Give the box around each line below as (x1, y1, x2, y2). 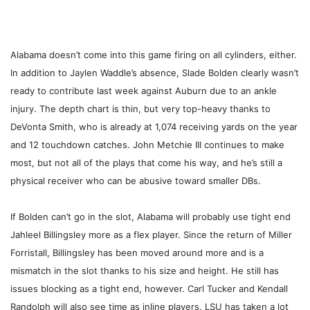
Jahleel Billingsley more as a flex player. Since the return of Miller (10, 229, 292, 241)
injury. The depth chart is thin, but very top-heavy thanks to (10, 103, 271, 115)
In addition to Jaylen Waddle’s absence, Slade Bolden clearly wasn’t (10, 67, 299, 79)
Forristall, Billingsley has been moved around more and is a (10, 247, 264, 259)
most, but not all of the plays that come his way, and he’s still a (10, 157, 282, 169)
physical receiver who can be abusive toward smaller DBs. (10, 175, 261, 187)
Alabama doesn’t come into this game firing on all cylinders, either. (10, 49, 297, 61)
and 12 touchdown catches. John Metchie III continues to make (10, 139, 284, 151)
